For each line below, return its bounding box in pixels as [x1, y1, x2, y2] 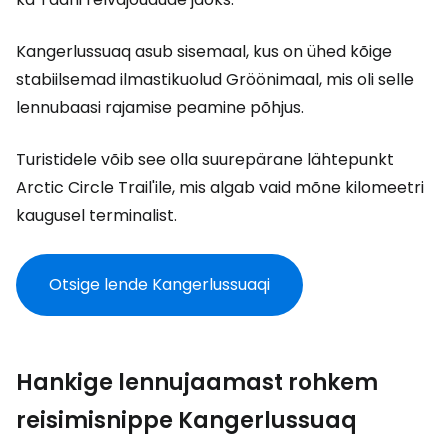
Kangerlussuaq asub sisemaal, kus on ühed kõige [16, 40, 392, 63]
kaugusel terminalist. [16, 204, 177, 227]
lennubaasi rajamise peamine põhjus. [16, 96, 304, 119]
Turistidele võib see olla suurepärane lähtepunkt [16, 148, 394, 171]
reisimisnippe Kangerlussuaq [16, 405, 357, 436]
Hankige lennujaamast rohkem [16, 367, 378, 398]
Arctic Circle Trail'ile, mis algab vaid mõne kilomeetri [16, 176, 424, 199]
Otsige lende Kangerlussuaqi [49, 273, 270, 296]
